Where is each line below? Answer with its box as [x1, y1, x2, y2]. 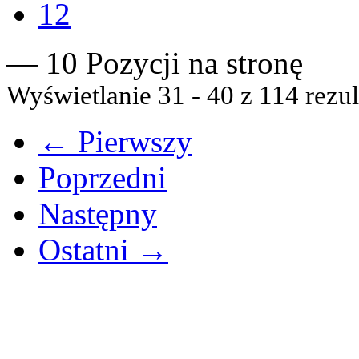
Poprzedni [38, 160, 167, 195]
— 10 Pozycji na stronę [6, 46, 303, 80]
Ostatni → [38, 232, 168, 267]
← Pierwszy [38, 124, 192, 159]
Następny [38, 196, 157, 231]
